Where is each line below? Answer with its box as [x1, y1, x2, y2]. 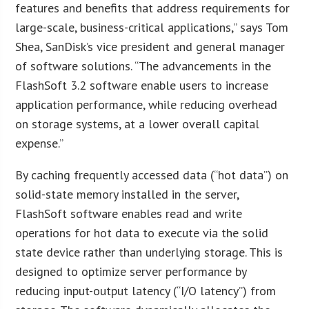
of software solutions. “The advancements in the [15, 57, 272, 74]
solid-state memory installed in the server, [15, 186, 239, 202]
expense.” [15, 134, 64, 151]
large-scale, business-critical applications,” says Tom [15, 19, 289, 35]
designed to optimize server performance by [15, 263, 247, 279]
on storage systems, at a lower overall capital [15, 115, 260, 132]
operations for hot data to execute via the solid [15, 224, 269, 241]
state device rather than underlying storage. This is [15, 243, 283, 260]
